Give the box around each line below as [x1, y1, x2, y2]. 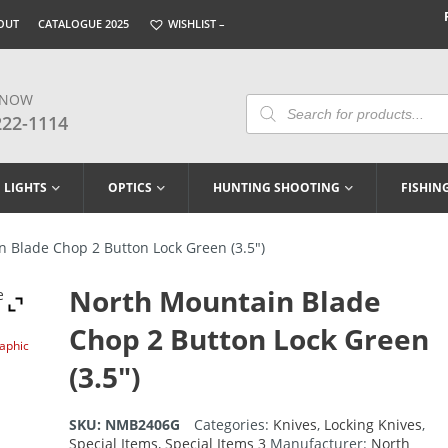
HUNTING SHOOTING [213, 179, 340, 197]
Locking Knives [323, 415, 422, 435]
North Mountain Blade [68, 282, 381, 321]
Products [245, 90, 306, 110]
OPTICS [108, 179, 152, 197]
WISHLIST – [165, 16, 225, 31]
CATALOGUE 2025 [38, 16, 129, 31]
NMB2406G [104, 415, 180, 435]
